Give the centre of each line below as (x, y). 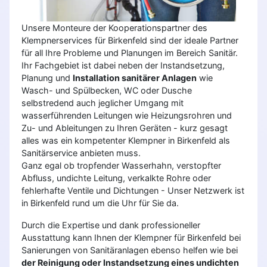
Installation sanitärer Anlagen (135, 77)
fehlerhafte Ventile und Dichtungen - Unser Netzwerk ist (133, 190)
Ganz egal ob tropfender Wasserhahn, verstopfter (121, 165)
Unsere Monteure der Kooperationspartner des (114, 27)
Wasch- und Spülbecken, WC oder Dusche (107, 90)
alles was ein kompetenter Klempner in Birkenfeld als (126, 140)
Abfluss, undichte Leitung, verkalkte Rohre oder (116, 178)
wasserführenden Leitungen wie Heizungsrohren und (127, 115)
